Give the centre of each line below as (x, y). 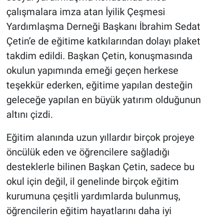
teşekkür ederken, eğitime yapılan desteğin (99, 85)
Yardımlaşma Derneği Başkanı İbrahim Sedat (103, 27)
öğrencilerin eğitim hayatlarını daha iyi (89, 211)
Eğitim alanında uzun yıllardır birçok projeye (100, 138)
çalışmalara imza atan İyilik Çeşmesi (86, 12)
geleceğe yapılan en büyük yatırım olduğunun (103, 100)
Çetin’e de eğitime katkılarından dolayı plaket (103, 41)
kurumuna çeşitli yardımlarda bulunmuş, (93, 196)
